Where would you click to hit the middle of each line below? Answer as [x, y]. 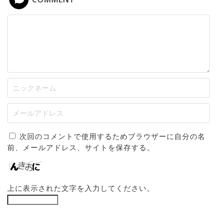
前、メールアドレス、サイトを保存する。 [81, 147]
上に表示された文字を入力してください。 [81, 188]
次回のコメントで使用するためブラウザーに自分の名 [112, 136]
